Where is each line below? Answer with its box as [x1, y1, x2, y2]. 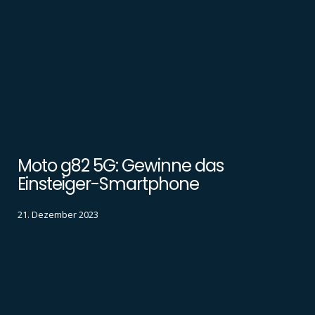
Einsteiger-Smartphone [18, 172, 199, 195]
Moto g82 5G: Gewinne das [18, 153, 224, 177]
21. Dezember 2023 [18, 208, 98, 221]
